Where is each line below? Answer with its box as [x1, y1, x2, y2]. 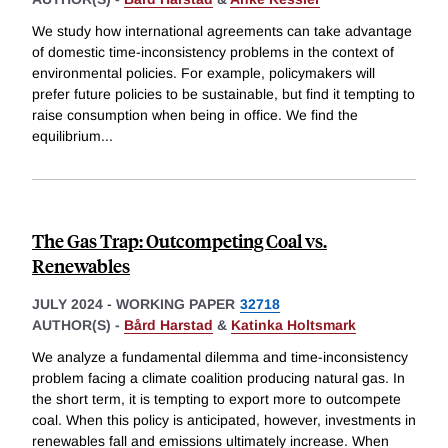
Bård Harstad [124, 317, 213, 334]
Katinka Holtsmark [231, 317, 356, 334]
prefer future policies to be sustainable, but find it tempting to [32, 86, 415, 103]
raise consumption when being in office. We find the [32, 107, 358, 124]
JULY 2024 [32, 296, 103, 313]
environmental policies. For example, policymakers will [32, 65, 375, 82]
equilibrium [32, 128, 101, 145]
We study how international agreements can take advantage [32, 23, 412, 40]
